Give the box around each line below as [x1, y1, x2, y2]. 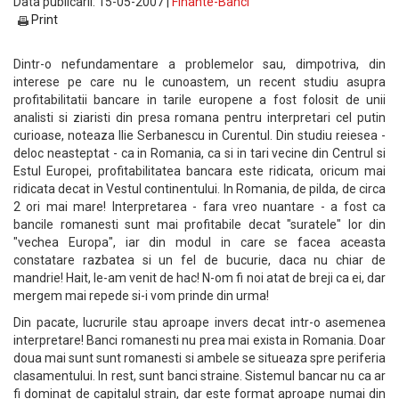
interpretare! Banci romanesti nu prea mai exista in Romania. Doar [13, 333, 386, 347]
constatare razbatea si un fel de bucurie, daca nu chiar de [13, 253, 386, 267]
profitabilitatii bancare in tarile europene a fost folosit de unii [13, 93, 386, 107]
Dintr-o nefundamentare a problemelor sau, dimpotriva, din [13, 57, 386, 71]
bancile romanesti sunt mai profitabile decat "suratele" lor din [13, 217, 386, 232]
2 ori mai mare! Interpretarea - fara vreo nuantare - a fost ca [13, 199, 386, 214]
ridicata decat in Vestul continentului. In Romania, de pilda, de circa [13, 182, 386, 196]
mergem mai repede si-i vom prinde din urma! [13, 289, 269, 303]
